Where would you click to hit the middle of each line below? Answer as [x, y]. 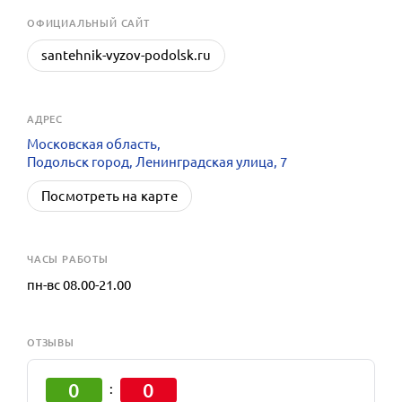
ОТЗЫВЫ [51, 342]
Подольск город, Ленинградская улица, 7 [157, 162]
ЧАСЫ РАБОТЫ [68, 258]
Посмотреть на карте [109, 196]
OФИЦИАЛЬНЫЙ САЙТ [88, 22]
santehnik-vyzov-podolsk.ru [126, 55]
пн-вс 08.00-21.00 [79, 284]
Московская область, [94, 144]
